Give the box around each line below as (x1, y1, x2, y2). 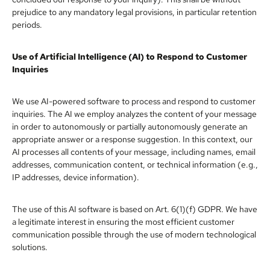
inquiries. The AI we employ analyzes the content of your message (12, 108, 257, 119)
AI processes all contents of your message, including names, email (12, 146, 256, 157)
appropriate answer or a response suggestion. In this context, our (12, 133, 253, 145)
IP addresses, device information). (12, 171, 139, 183)
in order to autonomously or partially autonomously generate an (12, 121, 248, 132)
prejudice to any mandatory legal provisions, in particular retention (12, 6, 257, 17)
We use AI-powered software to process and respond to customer (12, 95, 256, 107)
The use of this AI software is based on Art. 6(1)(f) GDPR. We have (12, 203, 257, 215)
